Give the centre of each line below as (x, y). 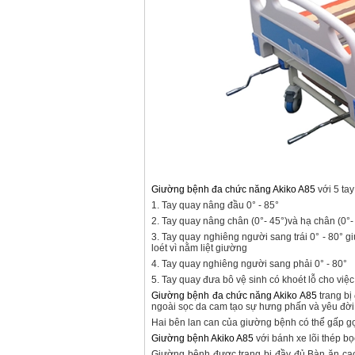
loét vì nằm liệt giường (199, 248)
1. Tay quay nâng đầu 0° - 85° (215, 205)
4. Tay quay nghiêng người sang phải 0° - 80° (249, 264)
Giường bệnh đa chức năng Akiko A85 (233, 189)
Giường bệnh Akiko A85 (202, 338)
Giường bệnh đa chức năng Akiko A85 (234, 296)
